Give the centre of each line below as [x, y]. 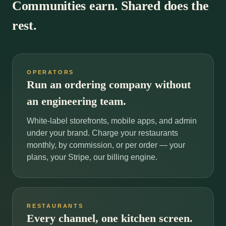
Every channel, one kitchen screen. [110, 218]
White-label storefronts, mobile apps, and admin [112, 121]
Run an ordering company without [109, 85]
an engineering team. [76, 101]
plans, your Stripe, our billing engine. [92, 157]
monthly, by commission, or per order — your [106, 145]
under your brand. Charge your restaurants [102, 133]
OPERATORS [51, 72]
